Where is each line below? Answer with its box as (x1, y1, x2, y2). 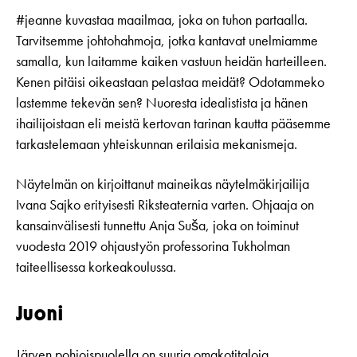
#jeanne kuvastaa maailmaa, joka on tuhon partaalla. (16, 11, 308, 29)
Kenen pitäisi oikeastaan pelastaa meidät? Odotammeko (16, 73, 324, 92)
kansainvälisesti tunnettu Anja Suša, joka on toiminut (16, 217, 299, 235)
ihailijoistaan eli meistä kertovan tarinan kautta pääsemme (16, 115, 331, 133)
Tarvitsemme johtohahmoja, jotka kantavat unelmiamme (16, 32, 318, 50)
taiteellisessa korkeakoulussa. (16, 258, 176, 277)
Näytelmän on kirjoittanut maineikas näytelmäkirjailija (16, 175, 309, 194)
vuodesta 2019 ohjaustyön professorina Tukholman (16, 237, 290, 256)
